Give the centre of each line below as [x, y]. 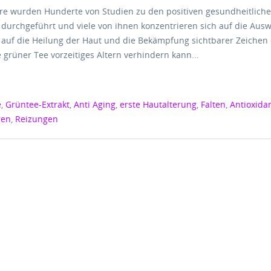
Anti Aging [95, 104]
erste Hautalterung [158, 104]
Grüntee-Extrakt [38, 104]
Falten [214, 104]
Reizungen [37, 119]
